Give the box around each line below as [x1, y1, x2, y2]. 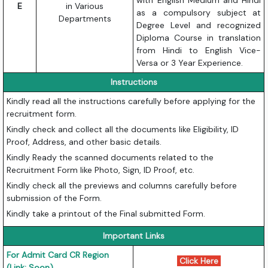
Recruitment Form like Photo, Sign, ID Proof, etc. [7, 165, 195, 176]
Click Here [176, 255, 221, 267]
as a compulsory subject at [136, 7, 261, 19]
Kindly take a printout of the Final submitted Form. [7, 208, 206, 220]
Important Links [103, 230, 165, 242]
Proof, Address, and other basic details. [7, 136, 162, 148]
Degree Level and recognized [136, 20, 261, 31]
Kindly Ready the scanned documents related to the [7, 152, 214, 163]
